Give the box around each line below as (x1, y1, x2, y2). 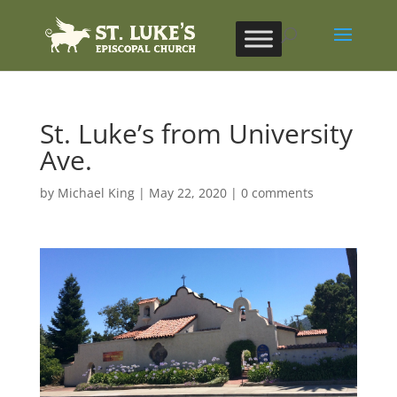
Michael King (57, 184, 135, 201)
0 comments (240, 184, 314, 201)
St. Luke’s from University (39, 115, 353, 152)
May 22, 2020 (148, 184, 227, 201)
